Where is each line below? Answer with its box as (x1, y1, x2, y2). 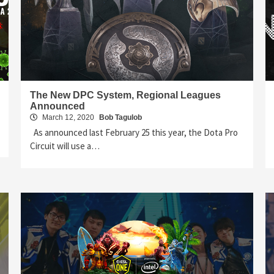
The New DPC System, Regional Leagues (30, 89, 221, 100)
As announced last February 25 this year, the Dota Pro (30, 126, 238, 138)
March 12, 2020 (40, 113, 96, 122)
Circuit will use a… (30, 139, 100, 152)
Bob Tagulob (99, 113, 142, 122)
